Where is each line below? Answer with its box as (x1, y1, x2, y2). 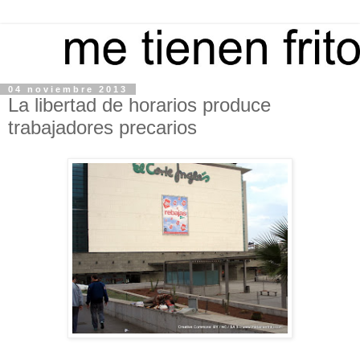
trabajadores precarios (8, 117, 197, 139)
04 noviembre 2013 (8, 84, 128, 95)
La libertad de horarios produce (8, 94, 271, 117)
